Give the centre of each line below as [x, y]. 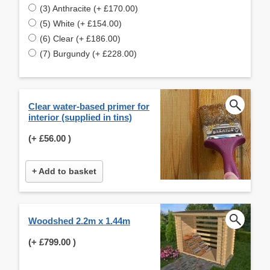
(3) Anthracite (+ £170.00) [89, 8]
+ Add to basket [64, 171]
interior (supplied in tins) [80, 117]
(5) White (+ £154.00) [81, 23]
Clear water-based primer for [89, 106]
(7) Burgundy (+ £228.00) [88, 53]
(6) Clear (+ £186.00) [80, 38]
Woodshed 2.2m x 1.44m [79, 221]
